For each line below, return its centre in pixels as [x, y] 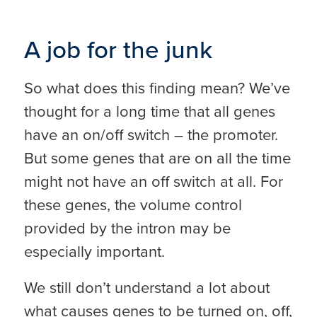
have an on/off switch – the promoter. [151, 134]
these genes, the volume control [133, 204]
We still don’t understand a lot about [146, 288]
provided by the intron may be [127, 228]
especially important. [94, 251]
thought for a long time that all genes [149, 111]
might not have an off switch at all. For [153, 181]
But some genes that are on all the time [157, 158]
